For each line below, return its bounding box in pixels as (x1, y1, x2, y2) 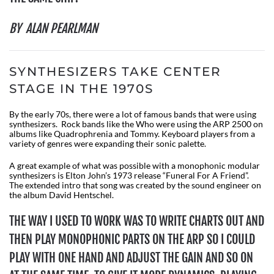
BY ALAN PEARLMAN (9, 21, 98, 37)
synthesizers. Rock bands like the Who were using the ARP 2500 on (9, 119, 263, 130)
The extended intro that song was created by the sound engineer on (9, 180, 261, 191)
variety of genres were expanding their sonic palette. (9, 138, 208, 149)
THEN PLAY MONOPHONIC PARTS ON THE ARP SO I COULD (9, 232, 255, 248)
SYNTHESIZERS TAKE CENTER (9, 64, 221, 80)
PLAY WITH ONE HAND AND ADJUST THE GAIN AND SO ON (9, 250, 253, 266)
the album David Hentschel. (9, 190, 116, 201)
